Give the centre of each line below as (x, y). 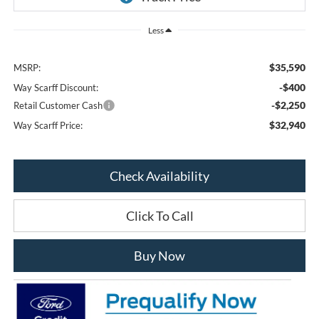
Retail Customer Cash (58, 105)
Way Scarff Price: (48, 125)
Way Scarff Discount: (56, 87)
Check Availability (159, 176)
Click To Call (159, 215)
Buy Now (159, 255)
